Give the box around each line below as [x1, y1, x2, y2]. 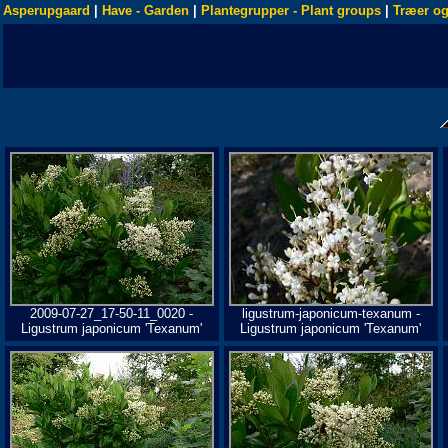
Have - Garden [102, 3, 189, 18]
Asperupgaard [3, 3, 90, 18]
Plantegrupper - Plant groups [201, 3, 381, 18]
